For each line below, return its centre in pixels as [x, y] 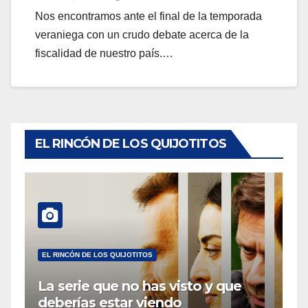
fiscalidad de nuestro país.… [104, 54]
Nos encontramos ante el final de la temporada [148, 16]
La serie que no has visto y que [139, 286]
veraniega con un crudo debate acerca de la [142, 35]
